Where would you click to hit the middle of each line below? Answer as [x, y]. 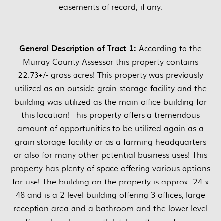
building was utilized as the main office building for [110, 102]
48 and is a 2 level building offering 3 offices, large [110, 195]
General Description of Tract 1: [78, 48]
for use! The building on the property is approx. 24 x [110, 182]
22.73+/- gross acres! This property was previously [110, 75]
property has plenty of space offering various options [110, 168]
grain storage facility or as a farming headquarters [110, 142]
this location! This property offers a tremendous [110, 115]
